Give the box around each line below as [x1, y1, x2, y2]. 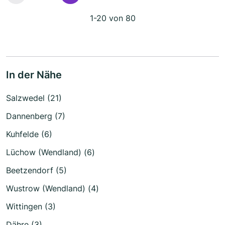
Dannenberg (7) [6, 110, 65, 121]
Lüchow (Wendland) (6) [6, 147, 95, 157]
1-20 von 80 [89, 13, 136, 23]
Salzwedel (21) [6, 92, 62, 103]
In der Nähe [6, 68, 62, 81]
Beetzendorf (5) [6, 165, 67, 175]
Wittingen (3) [6, 201, 56, 211]
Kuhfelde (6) [6, 129, 52, 139]
